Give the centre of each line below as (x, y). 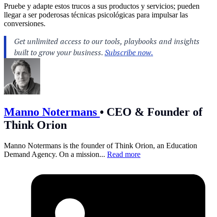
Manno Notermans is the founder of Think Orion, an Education (101, 146)
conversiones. (25, 23)
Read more (124, 155)
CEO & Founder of (153, 112)
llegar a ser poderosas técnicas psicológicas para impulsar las (96, 15)
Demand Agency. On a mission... (55, 155)
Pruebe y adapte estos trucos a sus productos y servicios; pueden (102, 6)
